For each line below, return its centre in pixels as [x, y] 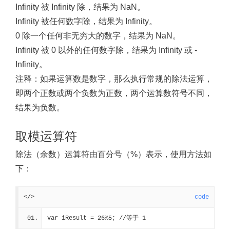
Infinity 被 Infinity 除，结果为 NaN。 [80, 7]
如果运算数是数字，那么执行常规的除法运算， [126, 79]
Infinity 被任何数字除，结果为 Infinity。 [86, 21]
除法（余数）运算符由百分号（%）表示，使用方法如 [113, 154]
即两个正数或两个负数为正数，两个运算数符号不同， [114, 93]
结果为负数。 [40, 108]
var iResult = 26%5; [83, 218]
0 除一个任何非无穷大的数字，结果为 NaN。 [98, 36]
